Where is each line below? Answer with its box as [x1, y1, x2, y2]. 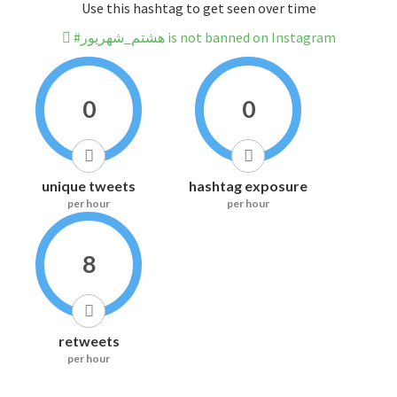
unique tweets [42, 177, 136, 195]
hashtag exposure [189, 177, 307, 195]
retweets [58, 332, 120, 350]
